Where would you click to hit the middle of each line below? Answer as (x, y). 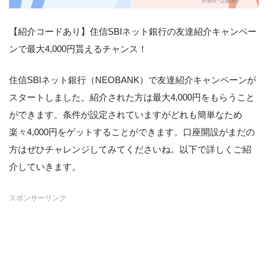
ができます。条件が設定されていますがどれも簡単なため (126, 114)
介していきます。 (45, 166)
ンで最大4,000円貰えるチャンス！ (78, 49)
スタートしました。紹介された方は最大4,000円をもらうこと (132, 97)
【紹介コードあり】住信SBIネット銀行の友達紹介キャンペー (133, 32)
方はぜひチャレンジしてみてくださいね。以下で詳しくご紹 (130, 149)
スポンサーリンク (38, 198)
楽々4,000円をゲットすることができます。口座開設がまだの (132, 132)
